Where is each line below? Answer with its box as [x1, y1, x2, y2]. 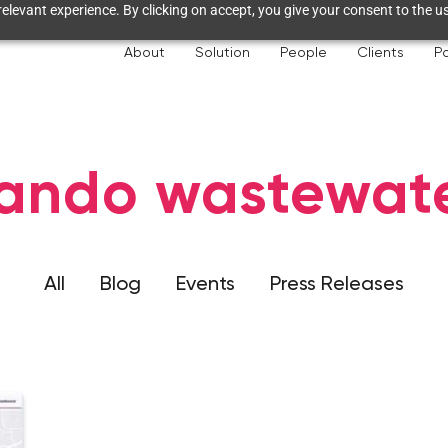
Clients [357, 44, 404, 60]
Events [176, 271, 235, 295]
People [280, 44, 327, 60]
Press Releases [270, 271, 404, 295]
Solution [195, 44, 250, 60]
